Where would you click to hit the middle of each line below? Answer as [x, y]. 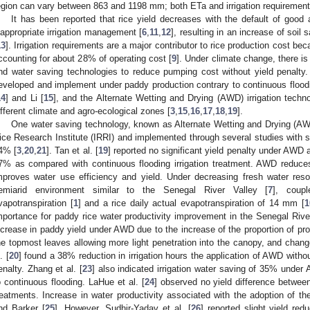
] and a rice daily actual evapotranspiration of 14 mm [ [191, 203]
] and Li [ [25, 98]
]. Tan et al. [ [72, 150]
